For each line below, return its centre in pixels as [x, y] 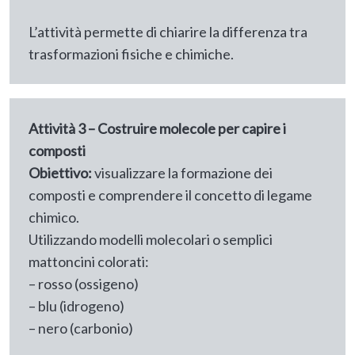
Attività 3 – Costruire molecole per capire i [157, 129]
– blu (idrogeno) [76, 306]
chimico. [54, 218]
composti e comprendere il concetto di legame [170, 195]
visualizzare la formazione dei [182, 173]
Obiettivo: [60, 173]
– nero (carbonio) [81, 328]
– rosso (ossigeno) [84, 284]
